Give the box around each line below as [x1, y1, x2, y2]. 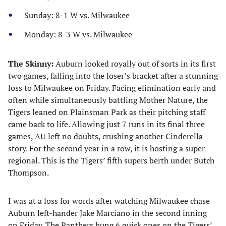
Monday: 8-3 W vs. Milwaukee [24, 29, 132, 40]
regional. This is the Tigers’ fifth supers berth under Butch [8, 155, 214, 166]
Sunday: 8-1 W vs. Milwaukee [24, 10, 130, 21]
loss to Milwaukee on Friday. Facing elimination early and [8, 82, 216, 93]
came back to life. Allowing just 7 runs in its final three [8, 119, 205, 130]
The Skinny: [8, 58, 55, 69]
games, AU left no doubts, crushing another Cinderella [8, 131, 203, 142]
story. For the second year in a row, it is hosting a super [8, 143, 205, 154]
